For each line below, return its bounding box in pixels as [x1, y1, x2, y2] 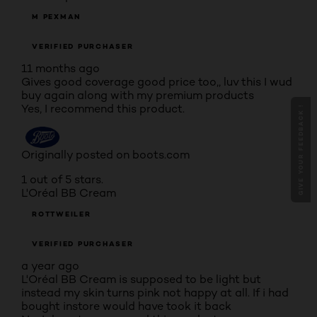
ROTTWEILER [32, 209, 91, 219]
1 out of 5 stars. [21, 173, 103, 186]
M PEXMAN [32, 12, 81, 21]
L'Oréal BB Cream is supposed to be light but [21, 272, 261, 286]
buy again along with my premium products [21, 88, 254, 102]
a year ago [21, 259, 79, 272]
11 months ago [21, 62, 100, 75]
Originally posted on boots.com [21, 148, 190, 161]
